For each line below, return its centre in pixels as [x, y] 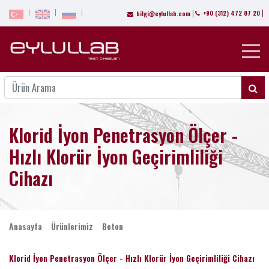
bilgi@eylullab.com [163, 13]
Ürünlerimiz [72, 226]
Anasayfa [26, 226]
